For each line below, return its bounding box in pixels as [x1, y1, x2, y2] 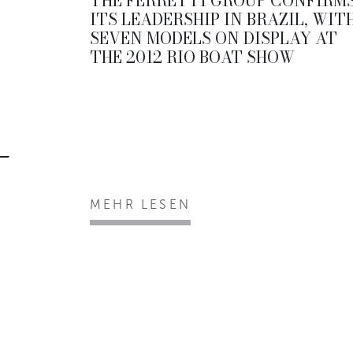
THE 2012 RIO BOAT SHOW [90, 44, 295, 69]
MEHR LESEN [90, 196, 191, 212]
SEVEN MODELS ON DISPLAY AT [90, 25, 337, 50]
